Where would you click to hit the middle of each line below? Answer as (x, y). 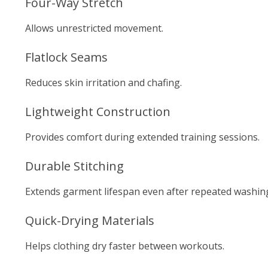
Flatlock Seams (66, 57)
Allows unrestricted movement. (94, 28)
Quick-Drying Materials (90, 220)
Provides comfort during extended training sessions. (142, 137)
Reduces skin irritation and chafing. (103, 83)
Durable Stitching (74, 166)
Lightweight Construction (98, 112)
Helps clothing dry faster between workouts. (125, 246)
